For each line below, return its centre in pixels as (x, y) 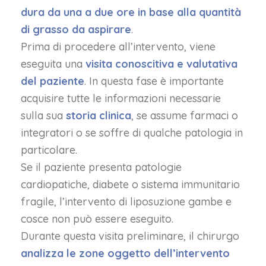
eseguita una (52, 64)
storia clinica (99, 115)
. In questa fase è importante (154, 81)
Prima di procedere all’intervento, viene (118, 47)
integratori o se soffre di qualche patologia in (132, 133)
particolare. (49, 150)
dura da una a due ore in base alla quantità (131, 12)
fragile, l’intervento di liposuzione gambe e (126, 202)
